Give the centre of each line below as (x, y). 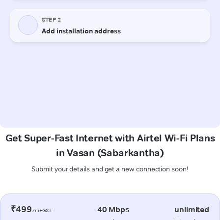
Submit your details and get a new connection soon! (110, 169)
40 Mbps (113, 209)
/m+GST (42, 210)
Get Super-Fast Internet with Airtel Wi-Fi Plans (110, 138)
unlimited (192, 209)
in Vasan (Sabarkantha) (110, 152)
